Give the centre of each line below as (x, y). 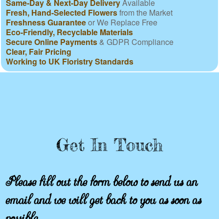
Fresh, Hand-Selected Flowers (62, 12)
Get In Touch (109, 145)
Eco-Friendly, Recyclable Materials (69, 32)
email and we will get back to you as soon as (103, 196)
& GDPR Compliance (135, 42)
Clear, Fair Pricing (39, 51)
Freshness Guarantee (46, 22)
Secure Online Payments (52, 42)
